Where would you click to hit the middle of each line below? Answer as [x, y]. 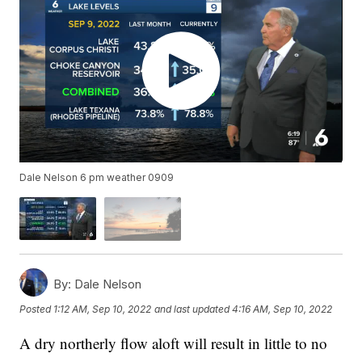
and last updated [192, 309]
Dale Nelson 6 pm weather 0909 [97, 178]
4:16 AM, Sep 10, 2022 [282, 309]
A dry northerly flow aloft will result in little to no [174, 343]
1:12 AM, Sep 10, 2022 [103, 309]
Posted [37, 309]
